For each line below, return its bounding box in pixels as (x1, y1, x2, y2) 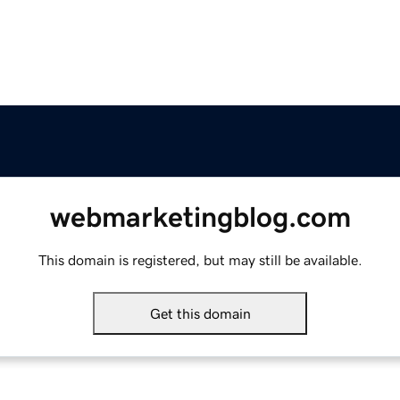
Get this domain (149, 306, 251, 321)
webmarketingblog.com (49, 203, 351, 232)
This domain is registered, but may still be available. (37, 253, 362, 268)
